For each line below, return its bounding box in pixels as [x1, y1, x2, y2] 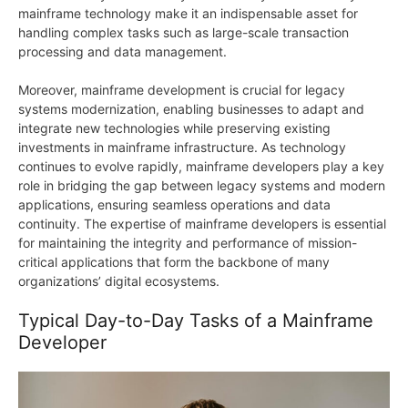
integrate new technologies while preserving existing [18, 120, 331, 137]
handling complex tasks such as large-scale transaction [18, 25, 349, 41]
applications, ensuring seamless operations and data [18, 197, 331, 213]
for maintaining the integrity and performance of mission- [18, 235, 357, 251]
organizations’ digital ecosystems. [18, 273, 219, 290]
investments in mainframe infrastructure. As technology [18, 139, 346, 156]
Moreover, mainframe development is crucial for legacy [18, 82, 345, 98]
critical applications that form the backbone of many [18, 254, 330, 270]
